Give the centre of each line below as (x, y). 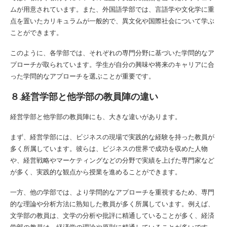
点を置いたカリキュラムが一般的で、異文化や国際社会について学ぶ (112, 21)
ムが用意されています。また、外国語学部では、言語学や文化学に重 (112, 9)
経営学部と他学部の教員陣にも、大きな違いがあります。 (96, 116)
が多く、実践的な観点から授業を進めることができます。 (96, 172)
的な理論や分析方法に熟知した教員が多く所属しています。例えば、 (112, 203)
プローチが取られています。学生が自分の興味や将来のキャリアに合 (112, 64)
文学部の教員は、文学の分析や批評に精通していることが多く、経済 (112, 215)
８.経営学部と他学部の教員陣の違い (84, 96)
